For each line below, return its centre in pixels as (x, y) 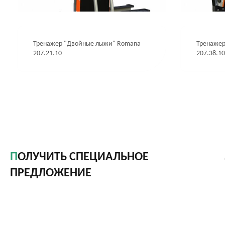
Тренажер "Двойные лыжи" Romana (87, 44)
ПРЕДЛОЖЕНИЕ (51, 173)
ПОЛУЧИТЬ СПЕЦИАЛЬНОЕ (83, 157)
